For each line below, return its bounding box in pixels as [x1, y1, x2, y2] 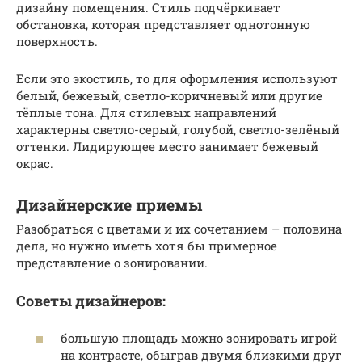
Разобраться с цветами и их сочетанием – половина [16, 221, 342, 238]
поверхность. [16, 33, 98, 50]
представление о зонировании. [16, 255, 208, 271]
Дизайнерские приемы [16, 194, 202, 215]
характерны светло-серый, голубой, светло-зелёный [16, 121, 339, 138]
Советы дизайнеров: [16, 291, 166, 311]
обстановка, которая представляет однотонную [16, 16, 310, 33]
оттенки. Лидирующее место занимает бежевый [16, 138, 318, 155]
